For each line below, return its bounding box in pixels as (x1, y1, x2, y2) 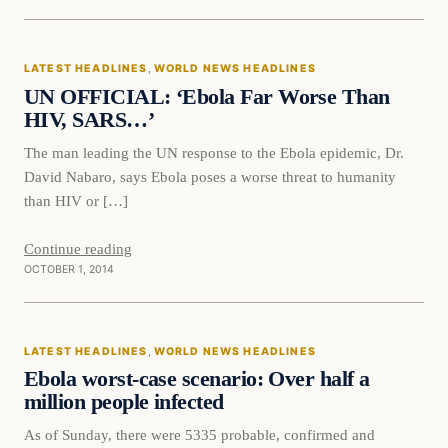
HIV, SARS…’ (24, 107, 155, 132)
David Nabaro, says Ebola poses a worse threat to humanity (24, 167, 396, 185)
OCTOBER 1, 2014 (24, 262, 114, 276)
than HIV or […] (24, 191, 128, 209)
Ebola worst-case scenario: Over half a (24, 367, 370, 392)
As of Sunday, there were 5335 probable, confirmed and (24, 426, 375, 444)
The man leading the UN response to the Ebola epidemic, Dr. (24, 143, 404, 161)
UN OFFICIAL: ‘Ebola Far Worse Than (24, 84, 390, 109)
